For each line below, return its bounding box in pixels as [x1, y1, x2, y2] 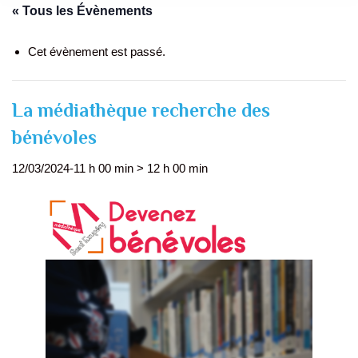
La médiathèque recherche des [12, 99, 270, 121]
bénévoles [12, 126, 97, 148]
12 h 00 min [147, 161, 208, 175]
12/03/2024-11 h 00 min [12, 161, 133, 175]
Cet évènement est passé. [28, 45, 165, 58]
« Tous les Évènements [12, 4, 153, 18]
